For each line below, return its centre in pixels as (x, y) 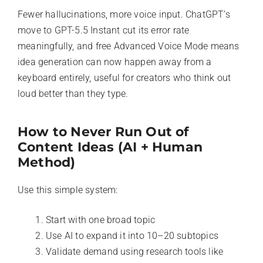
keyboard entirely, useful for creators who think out (124, 77)
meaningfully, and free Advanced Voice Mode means (129, 46)
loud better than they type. (73, 93)
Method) (47, 162)
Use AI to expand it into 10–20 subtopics (132, 235)
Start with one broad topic (101, 220)
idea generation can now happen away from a (115, 62)
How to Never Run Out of (104, 131)
